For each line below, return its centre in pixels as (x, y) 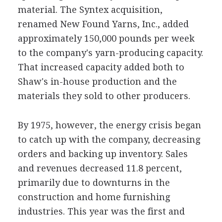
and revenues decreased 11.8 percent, (100, 168)
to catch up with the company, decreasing (109, 139)
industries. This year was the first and (101, 211)
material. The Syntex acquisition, (90, 10)
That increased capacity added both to (101, 67)
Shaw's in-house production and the (97, 82)
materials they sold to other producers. (104, 96)
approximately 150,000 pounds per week (106, 38)
